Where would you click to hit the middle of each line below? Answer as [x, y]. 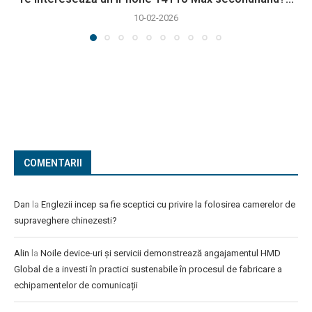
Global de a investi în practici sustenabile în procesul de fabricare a [148, 270]
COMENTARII [53, 163]
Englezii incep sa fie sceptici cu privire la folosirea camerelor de [168, 205]
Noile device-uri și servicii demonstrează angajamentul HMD [161, 253]
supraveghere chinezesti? [65, 221]
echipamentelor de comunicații [76, 286]
